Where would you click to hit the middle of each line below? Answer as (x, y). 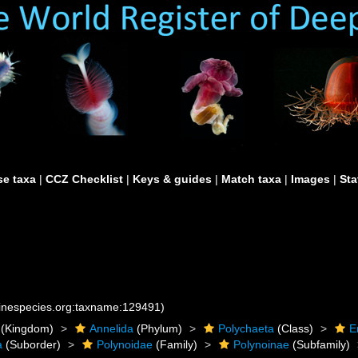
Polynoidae (125, 344)
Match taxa (251, 179)
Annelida (112, 328)
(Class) (294, 328)
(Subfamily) (320, 344)
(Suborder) (32, 344)
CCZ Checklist (84, 179)
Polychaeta (247, 328)
